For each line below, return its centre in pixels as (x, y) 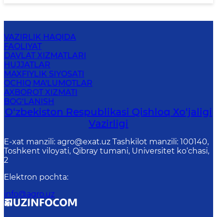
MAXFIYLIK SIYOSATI (44, 74)
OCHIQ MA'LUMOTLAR (48, 83)
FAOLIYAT (23, 46)
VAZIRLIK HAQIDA (40, 37)
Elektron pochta (35, 177)
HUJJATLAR (27, 65)
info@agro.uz (29, 194)
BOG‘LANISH (29, 101)
